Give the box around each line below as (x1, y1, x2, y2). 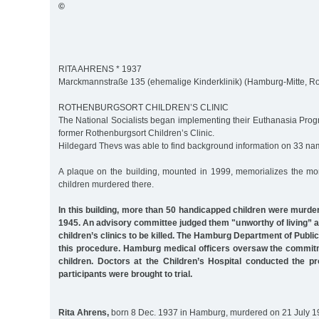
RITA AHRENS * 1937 (58, 63, 142, 74)
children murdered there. (58, 179, 154, 189)
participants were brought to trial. (58, 268, 192, 279)
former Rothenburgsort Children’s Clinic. (58, 127, 214, 138)
